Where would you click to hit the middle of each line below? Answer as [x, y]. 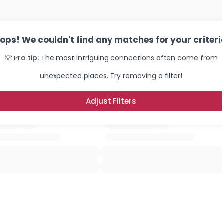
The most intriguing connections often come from [129, 58]
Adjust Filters [111, 101]
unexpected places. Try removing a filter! [111, 76]
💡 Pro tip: [22, 58]
